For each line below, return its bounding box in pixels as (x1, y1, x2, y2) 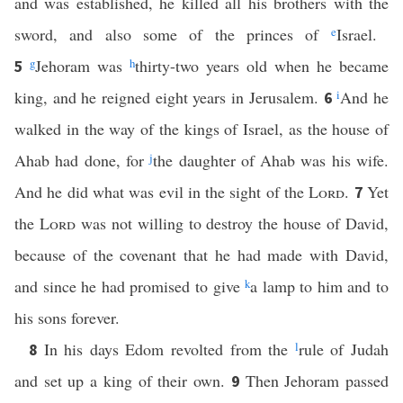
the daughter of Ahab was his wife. (153, 149, 390, 171)
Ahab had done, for (14, 149, 150, 171)
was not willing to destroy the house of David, (75, 212, 390, 234)
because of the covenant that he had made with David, (14, 244, 389, 265)
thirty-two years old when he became (135, 55, 389, 76)
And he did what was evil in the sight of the (14, 181, 309, 202)
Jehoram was (35, 55, 130, 76)
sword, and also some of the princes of (14, 23, 331, 45)
